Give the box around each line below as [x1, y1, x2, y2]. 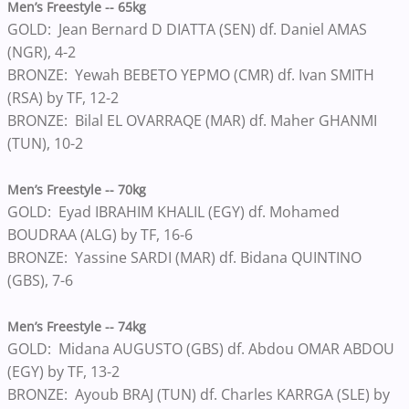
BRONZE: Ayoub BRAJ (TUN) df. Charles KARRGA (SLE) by [7, 383, 390, 404]
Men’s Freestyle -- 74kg [7, 317, 146, 335]
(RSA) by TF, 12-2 [7, 87, 122, 108]
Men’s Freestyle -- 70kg [7, 180, 146, 198]
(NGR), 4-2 [7, 41, 79, 62]
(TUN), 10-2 [7, 132, 83, 153]
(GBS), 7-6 [7, 269, 77, 290]
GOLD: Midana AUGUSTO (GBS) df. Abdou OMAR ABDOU [7, 338, 394, 359]
